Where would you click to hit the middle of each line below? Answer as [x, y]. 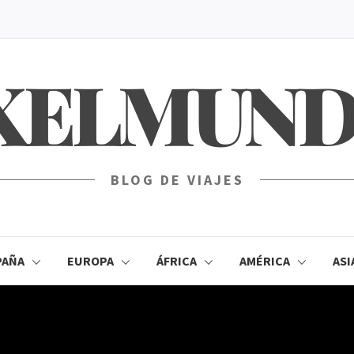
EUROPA [90, 261]
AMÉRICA [265, 261]
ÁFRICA [177, 261]
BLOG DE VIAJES [177, 180]
